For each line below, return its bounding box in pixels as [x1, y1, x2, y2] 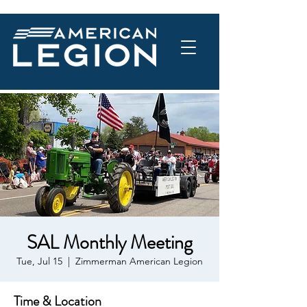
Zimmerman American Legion [75, 255, 203, 267]
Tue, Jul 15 [16, 255, 62, 267]
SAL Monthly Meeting [27, 229, 193, 256]
